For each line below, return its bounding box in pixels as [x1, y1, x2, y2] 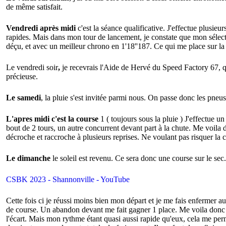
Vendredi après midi [6, 24, 76, 33]
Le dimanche [6, 154, 50, 163]
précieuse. [6, 72, 38, 81]
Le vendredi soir [6, 63, 58, 72]
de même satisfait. [6, 3, 63, 12]
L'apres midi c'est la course [6, 115, 98, 124]
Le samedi [6, 93, 41, 102]
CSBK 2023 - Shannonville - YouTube [6, 175, 130, 184]
